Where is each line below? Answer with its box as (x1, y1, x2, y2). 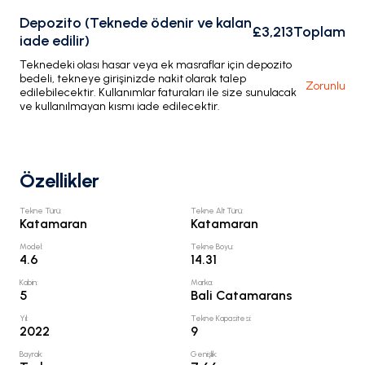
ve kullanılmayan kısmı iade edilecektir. (20, 99, 220, 113)
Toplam (293, 23, 345, 41)
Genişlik (191, 349, 216, 359)
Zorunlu (306, 79, 345, 93)
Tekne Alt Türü (191, 205, 242, 216)
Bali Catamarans (191, 288, 292, 303)
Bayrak (20, 349, 42, 359)
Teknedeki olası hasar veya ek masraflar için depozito (20, 58, 292, 72)
